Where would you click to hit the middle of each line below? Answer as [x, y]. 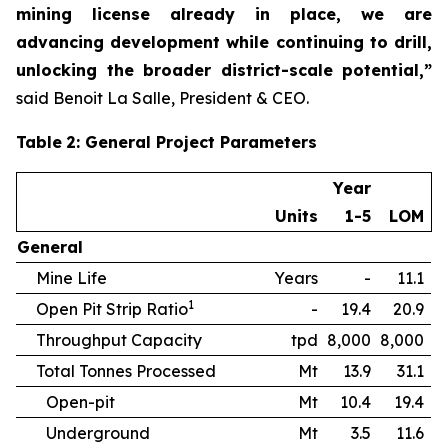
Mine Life [71, 278]
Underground [98, 433]
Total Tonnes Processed [126, 371]
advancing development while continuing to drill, [224, 42]
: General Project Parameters [196, 142]
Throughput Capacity [119, 340]
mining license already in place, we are [224, 14]
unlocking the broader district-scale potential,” [224, 70]
